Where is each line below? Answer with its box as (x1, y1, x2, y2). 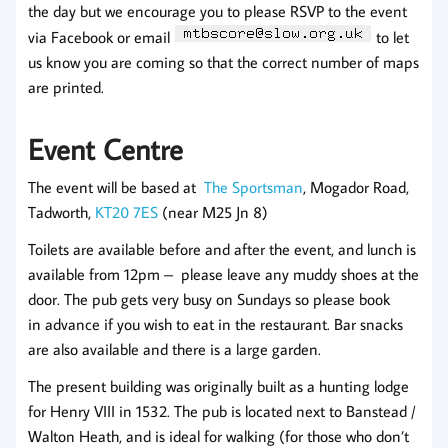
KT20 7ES (95, 202, 158, 222)
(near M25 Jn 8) (158, 202, 268, 222)
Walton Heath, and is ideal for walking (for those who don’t (28, 426, 409, 446)
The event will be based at (28, 177, 204, 197)
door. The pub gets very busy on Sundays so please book (28, 289, 390, 309)
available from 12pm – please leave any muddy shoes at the (28, 264, 419, 284)
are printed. (28, 77, 104, 98)
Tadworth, (28, 202, 95, 222)
